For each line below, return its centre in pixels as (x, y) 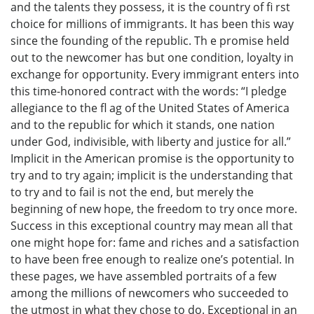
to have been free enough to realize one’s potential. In (152, 260)
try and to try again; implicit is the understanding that (152, 176)
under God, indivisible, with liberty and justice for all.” (151, 142)
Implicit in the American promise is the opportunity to (152, 159)
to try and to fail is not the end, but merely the (132, 192)
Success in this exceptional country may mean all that (152, 226)
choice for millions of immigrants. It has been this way (152, 24)
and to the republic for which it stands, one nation (143, 125)
